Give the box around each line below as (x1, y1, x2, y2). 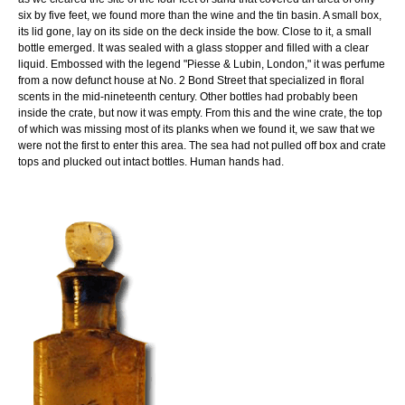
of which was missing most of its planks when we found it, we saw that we (18, 122, 375, 136)
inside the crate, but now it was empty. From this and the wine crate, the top (18, 106, 382, 119)
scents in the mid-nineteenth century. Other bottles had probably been (18, 89, 358, 103)
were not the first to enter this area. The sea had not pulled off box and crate (18, 138, 386, 152)
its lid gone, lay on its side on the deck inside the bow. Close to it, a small (18, 24, 372, 38)
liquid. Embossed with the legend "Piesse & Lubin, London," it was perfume (18, 57, 385, 71)
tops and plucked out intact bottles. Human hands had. (18, 155, 284, 168)
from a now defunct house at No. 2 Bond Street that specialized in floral (18, 73, 364, 87)
